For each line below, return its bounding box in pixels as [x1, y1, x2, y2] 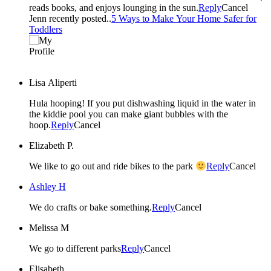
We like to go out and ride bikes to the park [29, 161, 195, 172]
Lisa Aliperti [29, 77, 77, 88]
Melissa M [29, 223, 69, 233]
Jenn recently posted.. [29, 13, 111, 24]
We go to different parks [29, 243, 121, 254]
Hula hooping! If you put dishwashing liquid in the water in [29, 97, 256, 108]
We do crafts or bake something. [29, 202, 152, 213]
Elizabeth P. [29, 140, 74, 151]
